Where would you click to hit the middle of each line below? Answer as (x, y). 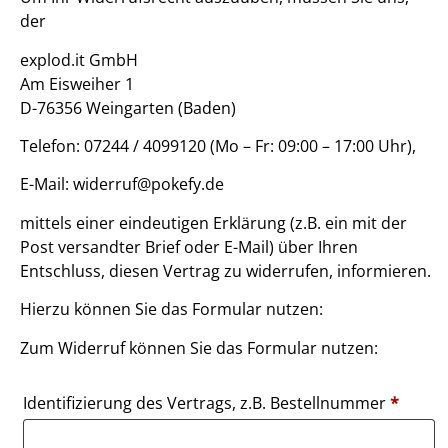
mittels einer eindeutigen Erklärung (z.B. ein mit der (213, 222)
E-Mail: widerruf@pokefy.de (122, 184)
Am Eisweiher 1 (77, 83)
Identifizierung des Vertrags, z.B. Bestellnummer (206, 402)
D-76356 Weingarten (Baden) (128, 107)
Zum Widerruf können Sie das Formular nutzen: (199, 347)
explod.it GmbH (79, 59)
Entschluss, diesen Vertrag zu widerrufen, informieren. (225, 270)
